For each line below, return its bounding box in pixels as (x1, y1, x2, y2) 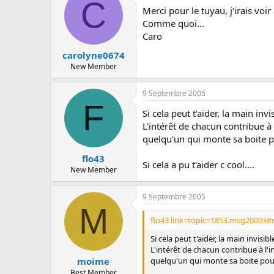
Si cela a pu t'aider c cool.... (143, 158, 254, 171)
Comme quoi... (143, 17, 204, 29)
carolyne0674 (62, 49, 125, 61)
